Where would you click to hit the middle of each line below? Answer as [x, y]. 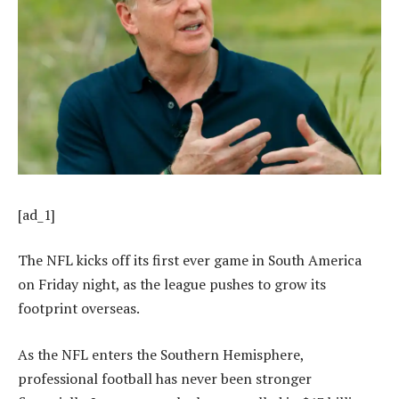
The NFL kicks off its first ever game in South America [190, 261]
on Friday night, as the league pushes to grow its [172, 285]
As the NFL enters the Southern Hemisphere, [161, 354]
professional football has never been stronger [165, 378]
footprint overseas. [79, 309]
